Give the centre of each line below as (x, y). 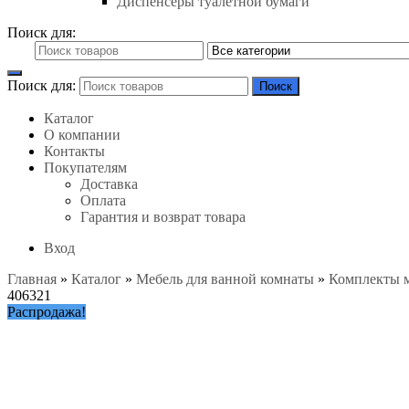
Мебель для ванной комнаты (225, 279)
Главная (32, 279)
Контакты (74, 151)
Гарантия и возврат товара (163, 217)
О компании (82, 135)
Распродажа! (47, 312)
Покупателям (85, 168)
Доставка (109, 184)
